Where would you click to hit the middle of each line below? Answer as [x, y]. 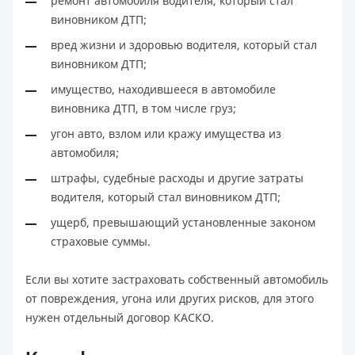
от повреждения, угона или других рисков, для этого [170, 299]
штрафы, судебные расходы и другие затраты [177, 178]
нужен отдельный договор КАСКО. [120, 318]
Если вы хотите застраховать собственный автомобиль [177, 280]
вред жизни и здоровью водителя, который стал [184, 45]
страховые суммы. [101, 242]
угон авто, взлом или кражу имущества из [166, 134]
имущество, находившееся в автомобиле [163, 90]
